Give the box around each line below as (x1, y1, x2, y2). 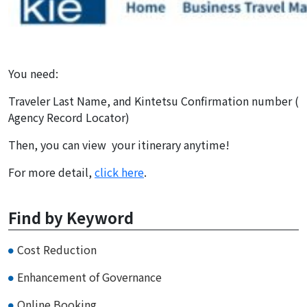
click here (95, 163, 144, 180)
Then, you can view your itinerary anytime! (8, 136, 230, 153)
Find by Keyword (8, 206, 134, 228)
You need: (8, 64, 58, 82)
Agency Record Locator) (8, 108, 130, 125)
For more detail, (8, 163, 95, 180)
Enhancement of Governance (17, 268, 162, 285)
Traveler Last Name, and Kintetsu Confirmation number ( (8, 92, 299, 109)
